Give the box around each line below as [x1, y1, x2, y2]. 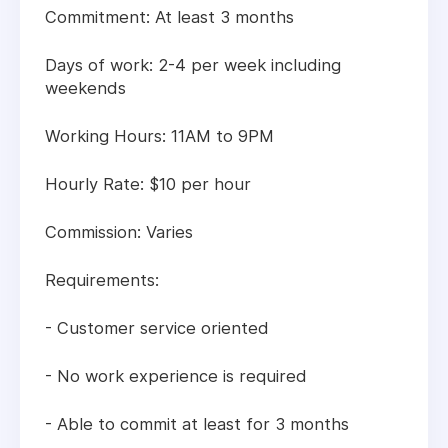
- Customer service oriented [45, 318, 269, 339]
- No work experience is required [45, 366, 307, 387]
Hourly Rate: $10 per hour [45, 174, 251, 195]
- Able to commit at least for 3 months [45, 414, 349, 435]
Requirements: [45, 270, 159, 291]
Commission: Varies [45, 222, 193, 243]
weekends [45, 78, 126, 99]
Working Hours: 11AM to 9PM [45, 126, 274, 147]
